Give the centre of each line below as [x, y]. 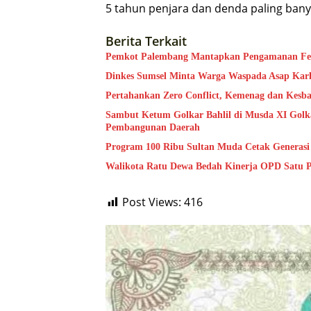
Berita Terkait [146, 41]
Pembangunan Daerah [153, 128]
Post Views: [152, 202]
